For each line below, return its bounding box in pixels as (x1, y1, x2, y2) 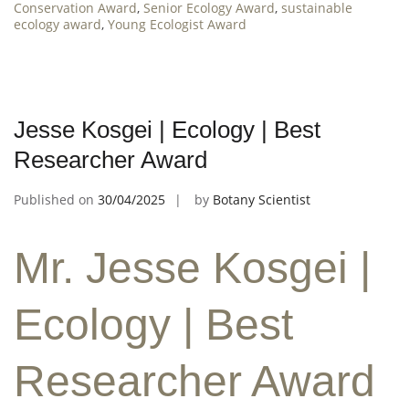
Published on (14, 190, 98, 208)
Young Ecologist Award (108, 15, 246, 33)
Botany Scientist (213, 190, 310, 208)
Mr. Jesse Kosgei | (14, 244, 371, 293)
